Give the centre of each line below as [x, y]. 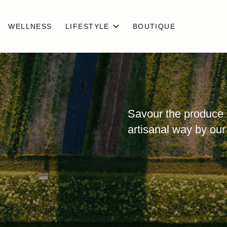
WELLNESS [30, 26]
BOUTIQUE [154, 26]
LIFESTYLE [87, 26]
